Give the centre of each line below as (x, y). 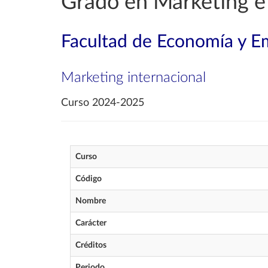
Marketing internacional (133, 78)
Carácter (91, 223)
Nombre (91, 201)
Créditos (91, 245)
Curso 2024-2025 (103, 103)
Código (89, 179)
